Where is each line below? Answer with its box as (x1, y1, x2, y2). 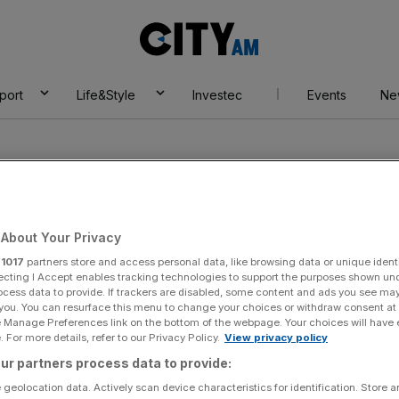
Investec (191, 87, 242, 102)
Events (306, 87, 346, 102)
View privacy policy (224, 330, 328, 344)
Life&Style (76, 87, 135, 102)
